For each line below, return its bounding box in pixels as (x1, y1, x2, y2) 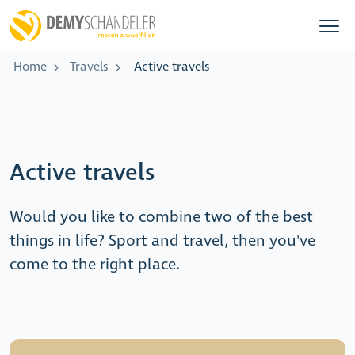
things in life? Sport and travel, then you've (10, 231, 315, 252)
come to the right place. (10, 254, 180, 276)
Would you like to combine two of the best (10, 207, 313, 228)
